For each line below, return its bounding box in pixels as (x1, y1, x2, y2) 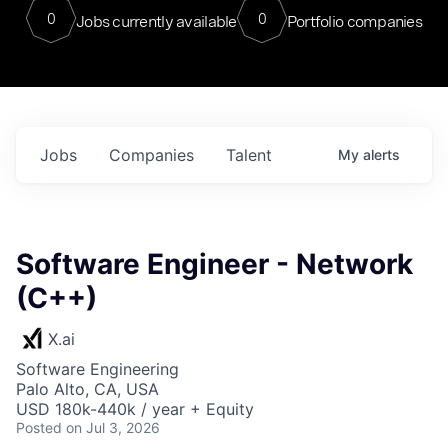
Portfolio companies (286, 11, 423, 31)
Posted (16, 419, 62, 436)
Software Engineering (16, 359, 179, 379)
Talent (226, 145, 272, 165)
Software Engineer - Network (16, 247, 413, 281)
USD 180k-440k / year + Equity (16, 399, 254, 419)
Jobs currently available (75, 11, 237, 31)
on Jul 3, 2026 (66, 419, 160, 436)
